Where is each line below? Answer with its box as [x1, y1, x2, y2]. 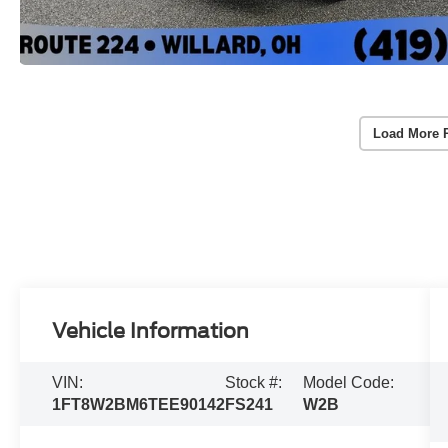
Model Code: [303, 373, 395, 391]
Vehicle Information [52, 319, 250, 344]
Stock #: [225, 373, 283, 391]
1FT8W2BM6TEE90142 [52, 395, 226, 413]
